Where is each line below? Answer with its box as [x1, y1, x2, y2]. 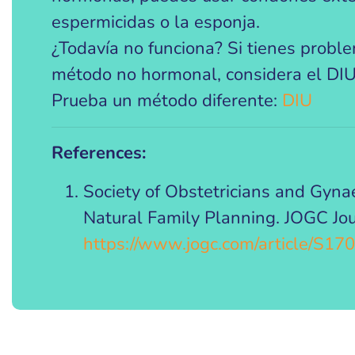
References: [52, 141, 146, 165]
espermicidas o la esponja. [52, 10, 260, 34]
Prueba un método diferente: [52, 89, 282, 113]
